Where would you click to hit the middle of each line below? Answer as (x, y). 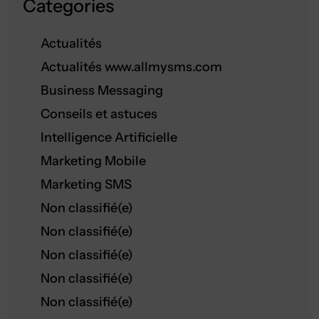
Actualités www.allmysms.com (131, 67)
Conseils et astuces (99, 114)
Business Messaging (102, 90)
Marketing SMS (86, 184)
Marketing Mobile (93, 161)
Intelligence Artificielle (109, 137)
